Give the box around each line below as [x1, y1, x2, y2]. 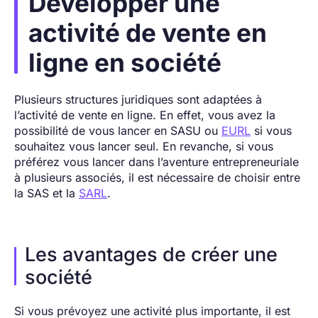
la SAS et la [14, 185, 79, 200]
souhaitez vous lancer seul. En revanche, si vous [14, 138, 273, 153]
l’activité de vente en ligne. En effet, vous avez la [14, 107, 275, 122]
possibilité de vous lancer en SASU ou [14, 123, 221, 138]
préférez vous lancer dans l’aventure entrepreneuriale [14, 154, 299, 169]
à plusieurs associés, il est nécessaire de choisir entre [14, 170, 300, 185]
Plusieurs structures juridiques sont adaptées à [14, 92, 262, 106]
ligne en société [28, 47, 227, 77]
